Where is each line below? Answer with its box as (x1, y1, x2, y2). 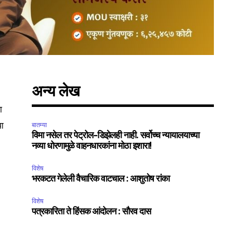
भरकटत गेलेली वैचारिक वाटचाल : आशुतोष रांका (32, 175, 170, 184)
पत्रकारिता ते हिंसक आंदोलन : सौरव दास (32, 207, 151, 216)
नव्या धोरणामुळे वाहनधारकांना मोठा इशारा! (32, 142, 152, 151)
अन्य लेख (32, 84, 80, 100)
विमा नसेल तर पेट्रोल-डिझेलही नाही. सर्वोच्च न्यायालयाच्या (32, 131, 200, 140)
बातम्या (32, 121, 47, 129)
